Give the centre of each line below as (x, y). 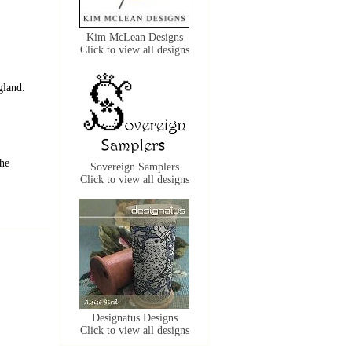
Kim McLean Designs (134, 37)
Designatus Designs (134, 318)
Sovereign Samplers (134, 167)
